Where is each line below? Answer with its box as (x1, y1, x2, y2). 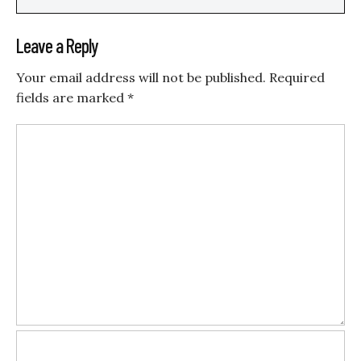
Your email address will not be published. (16, 69, 266, 86)
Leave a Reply (16, 34, 98, 58)
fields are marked (16, 89, 127, 106)
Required (269, 69, 325, 86)
